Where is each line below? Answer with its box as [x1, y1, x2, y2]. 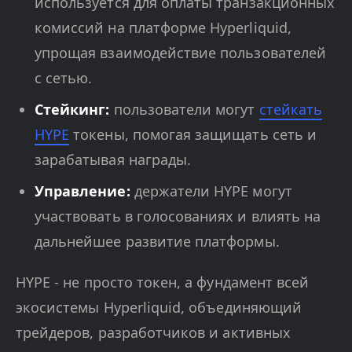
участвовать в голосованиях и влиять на [35, 207, 321, 226]
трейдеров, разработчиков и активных [16, 323, 291, 343]
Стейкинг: [35, 100, 110, 119]
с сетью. [35, 68, 93, 88]
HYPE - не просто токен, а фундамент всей [16, 273, 310, 292]
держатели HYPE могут [130, 181, 292, 201]
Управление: [35, 181, 130, 201]
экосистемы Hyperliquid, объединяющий [16, 298, 302, 317]
